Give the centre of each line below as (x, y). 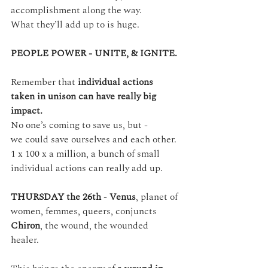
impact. (27, 110)
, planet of (158, 197)
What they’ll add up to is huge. (75, 24)
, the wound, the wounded (95, 225)
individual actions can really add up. (87, 168)
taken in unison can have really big (85, 96)
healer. (26, 240)
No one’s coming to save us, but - (79, 125)
